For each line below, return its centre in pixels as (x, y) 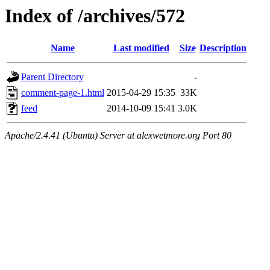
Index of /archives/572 (95, 16)
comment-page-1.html (63, 93)
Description (223, 48)
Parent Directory (52, 77)
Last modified (141, 48)
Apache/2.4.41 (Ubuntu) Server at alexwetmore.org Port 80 (118, 136)
